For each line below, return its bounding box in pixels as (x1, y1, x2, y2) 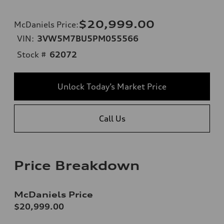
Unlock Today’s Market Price (57, 81, 166, 91)
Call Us (98, 113, 125, 123)
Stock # (17, 49, 46, 59)
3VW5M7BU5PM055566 (37, 33, 138, 43)
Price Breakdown (14, 157, 139, 173)
